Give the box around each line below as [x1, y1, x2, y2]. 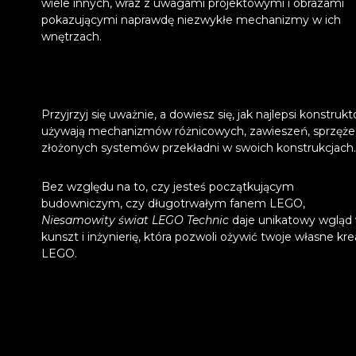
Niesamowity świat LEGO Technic [41, 212, 229, 227]
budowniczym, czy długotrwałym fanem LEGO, [41, 195, 305, 211]
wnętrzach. [41, 29, 102, 44]
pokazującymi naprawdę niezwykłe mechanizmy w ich [41, 12, 341, 27]
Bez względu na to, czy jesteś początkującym [41, 179, 294, 194]
